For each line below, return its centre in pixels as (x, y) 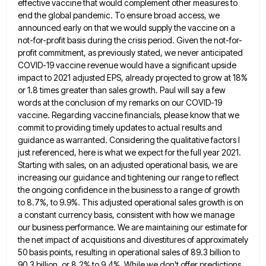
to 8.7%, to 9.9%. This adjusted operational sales (107, 202)
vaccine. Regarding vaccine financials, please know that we (129, 115)
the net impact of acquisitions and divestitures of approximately (133, 240)
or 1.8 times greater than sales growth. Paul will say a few (122, 90)
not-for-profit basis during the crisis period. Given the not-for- (130, 40)
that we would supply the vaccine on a (165, 28)
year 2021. (222, 153)
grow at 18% (225, 78)
